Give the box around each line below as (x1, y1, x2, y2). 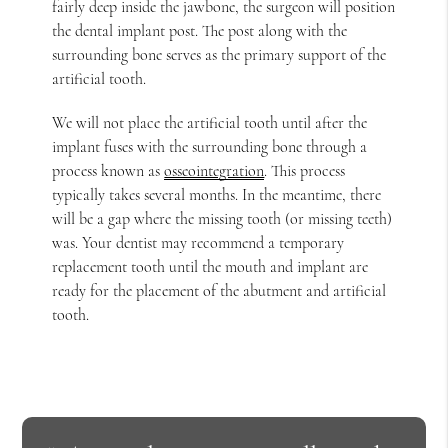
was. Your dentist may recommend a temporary (52, 232, 345, 253)
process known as (52, 160, 165, 181)
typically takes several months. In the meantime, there (52, 184, 382, 205)
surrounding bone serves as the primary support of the (52, 44, 387, 65)
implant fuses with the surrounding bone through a (52, 136, 368, 157)
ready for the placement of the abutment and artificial (52, 280, 387, 301)
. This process (264, 160, 346, 181)
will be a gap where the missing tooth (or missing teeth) (52, 208, 393, 229)
